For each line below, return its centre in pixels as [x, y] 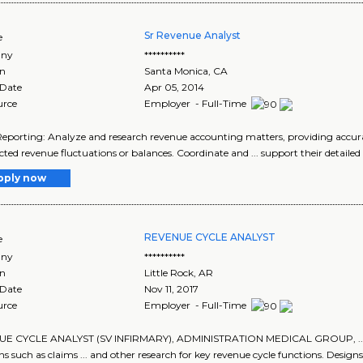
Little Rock [169, 272]
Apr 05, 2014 [175, 87]
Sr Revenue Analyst [193, 35]
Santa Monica [177, 70]
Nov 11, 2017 [172, 288]
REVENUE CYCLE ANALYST [210, 237]
